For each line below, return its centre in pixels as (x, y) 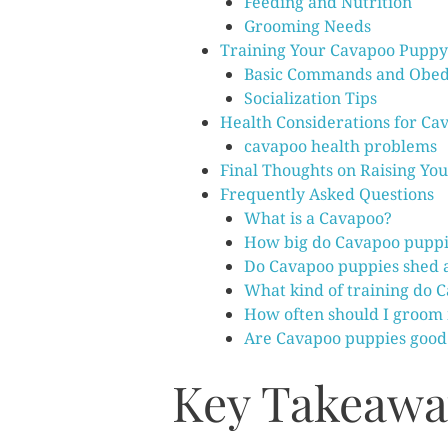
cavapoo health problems (340, 146)
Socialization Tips (310, 98)
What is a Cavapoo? (318, 218)
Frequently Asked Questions (327, 194)
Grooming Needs (307, 26)
